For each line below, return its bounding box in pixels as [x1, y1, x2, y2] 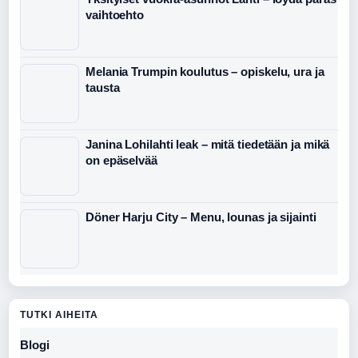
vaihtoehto [86, 8, 145, 22]
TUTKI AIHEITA [20, 309, 98, 321]
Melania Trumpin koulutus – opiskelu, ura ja [86, 65, 324, 79]
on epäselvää [86, 153, 157, 168]
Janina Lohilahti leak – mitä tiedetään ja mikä [86, 137, 330, 152]
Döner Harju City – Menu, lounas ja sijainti [86, 210, 316, 225]
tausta [86, 81, 120, 95]
